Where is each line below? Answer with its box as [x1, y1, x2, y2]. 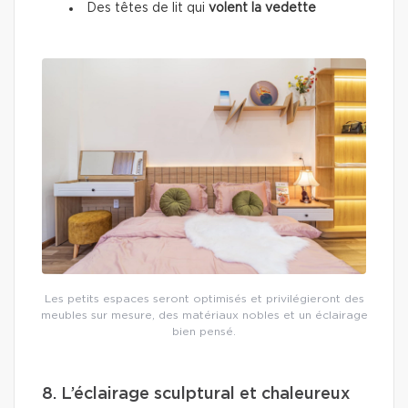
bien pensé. [172, 326, 236, 338]
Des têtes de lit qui [87, 2, 209, 15]
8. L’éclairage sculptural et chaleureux [42, 386, 350, 403]
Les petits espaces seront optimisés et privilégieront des [44, 293, 364, 305]
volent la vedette [209, 2, 316, 15]
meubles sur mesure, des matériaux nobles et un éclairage [40, 310, 368, 321]
